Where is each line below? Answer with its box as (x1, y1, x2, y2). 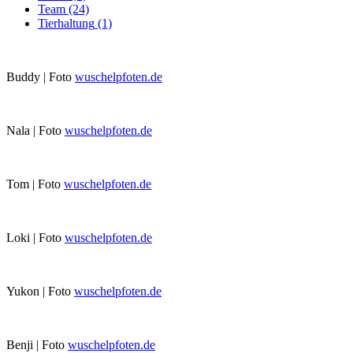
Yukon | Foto (6, 284, 74, 299)
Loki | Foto (6, 231, 65, 245)
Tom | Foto (6, 177, 64, 191)
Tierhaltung (38, 17, 95, 31)
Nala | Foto (6, 124, 65, 138)
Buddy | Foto (6, 70, 75, 84)
